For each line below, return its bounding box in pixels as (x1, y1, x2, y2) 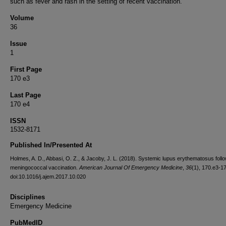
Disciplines (10, 193, 45, 201)
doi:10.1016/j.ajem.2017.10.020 (10, 174, 86, 180)
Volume (10, 14, 34, 22)
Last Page (10, 91, 41, 99)
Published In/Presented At (10, 141, 92, 149)
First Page (10, 66, 42, 73)
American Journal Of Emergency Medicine (79, 164, 183, 171)
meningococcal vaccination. (10, 164, 79, 171)
